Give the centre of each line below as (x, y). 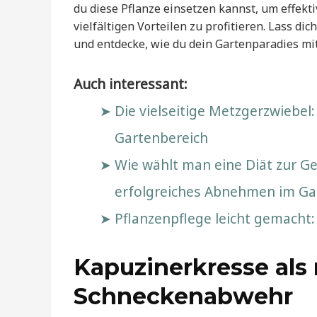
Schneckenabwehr (183, 296)
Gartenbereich (161, 138)
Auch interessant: (131, 84)
